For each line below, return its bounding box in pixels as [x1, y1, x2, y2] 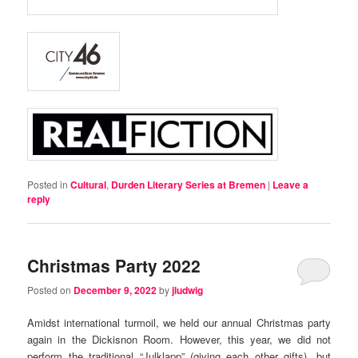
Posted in [27, 177, 69, 192]
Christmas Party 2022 [27, 253, 201, 277]
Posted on [27, 282, 74, 296]
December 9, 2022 [74, 282, 157, 297]
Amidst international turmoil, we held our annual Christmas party [27, 314, 331, 330]
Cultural [70, 177, 107, 193]
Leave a [272, 177, 309, 193]
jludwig [172, 282, 204, 297]
